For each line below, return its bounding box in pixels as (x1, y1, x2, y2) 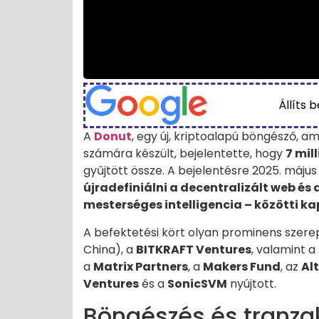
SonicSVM (167, 275, 227, 292)
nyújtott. (227, 275, 276, 292)
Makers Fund (203, 258, 281, 275)
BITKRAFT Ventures (136, 241, 251, 258)
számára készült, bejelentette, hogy (83, 145, 286, 162)
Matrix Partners (93, 258, 188, 275)
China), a (83, 241, 136, 258)
